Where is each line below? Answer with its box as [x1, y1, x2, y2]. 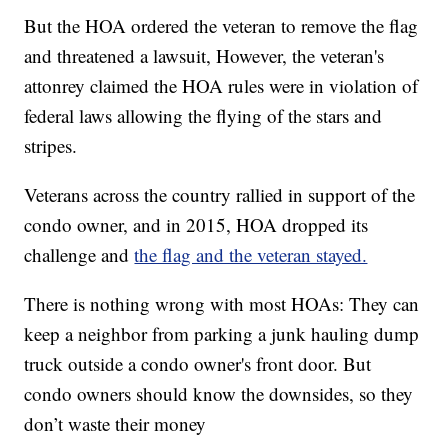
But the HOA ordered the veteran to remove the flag [24, 13, 419, 39]
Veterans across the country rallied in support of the [24, 182, 416, 208]
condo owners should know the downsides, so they [24, 381, 414, 407]
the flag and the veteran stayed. [134, 242, 368, 268]
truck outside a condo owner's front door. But [24, 351, 372, 377]
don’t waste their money [24, 411, 207, 437]
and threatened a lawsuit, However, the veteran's [24, 43, 385, 69]
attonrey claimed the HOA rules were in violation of [24, 73, 419, 99]
